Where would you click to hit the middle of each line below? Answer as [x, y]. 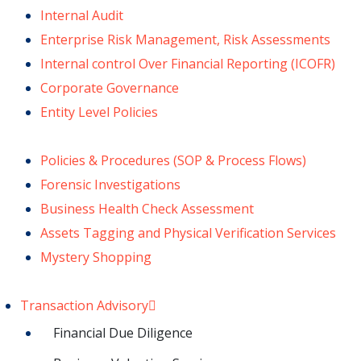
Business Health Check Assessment [147, 208]
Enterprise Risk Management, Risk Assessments [185, 39]
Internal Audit [82, 15]
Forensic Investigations [110, 184]
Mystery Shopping [96, 257]
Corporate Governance [110, 87]
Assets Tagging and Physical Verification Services [188, 232]
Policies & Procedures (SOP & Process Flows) [173, 160]
